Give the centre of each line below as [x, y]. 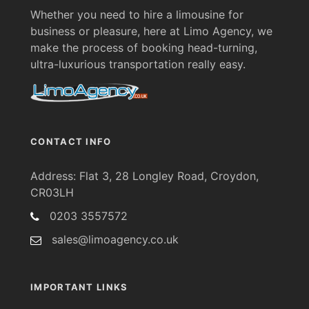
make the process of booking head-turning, [144, 47]
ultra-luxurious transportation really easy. [138, 64]
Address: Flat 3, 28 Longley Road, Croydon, [144, 176]
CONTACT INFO [71, 141]
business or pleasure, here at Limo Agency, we [151, 31]
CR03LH [52, 192]
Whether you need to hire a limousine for [137, 14]
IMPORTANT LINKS [79, 287]
